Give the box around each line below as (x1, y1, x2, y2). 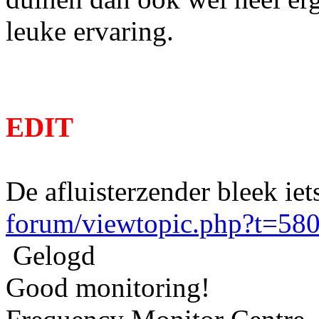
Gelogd (6, 239, 95, 271)
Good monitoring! (6, 271, 210, 303)
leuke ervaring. (6, 15, 174, 46)
